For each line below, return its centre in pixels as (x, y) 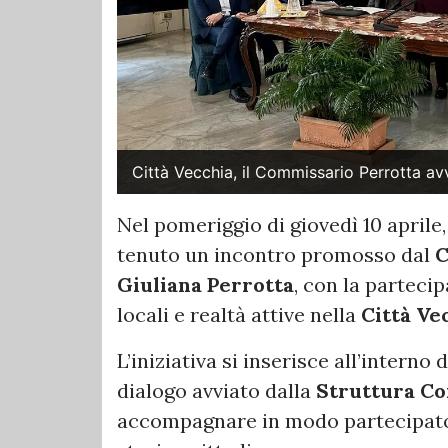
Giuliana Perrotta (205, 284)
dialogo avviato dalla (216, 390)
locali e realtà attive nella (239, 314)
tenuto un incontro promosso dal (276, 254)
